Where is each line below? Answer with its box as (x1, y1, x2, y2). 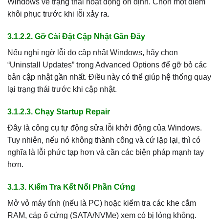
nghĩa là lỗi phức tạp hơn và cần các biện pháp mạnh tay (7, 148, 204, 156)
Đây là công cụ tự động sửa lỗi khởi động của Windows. (7, 123, 202, 132)
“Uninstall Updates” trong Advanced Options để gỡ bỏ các (7, 61, 207, 69)
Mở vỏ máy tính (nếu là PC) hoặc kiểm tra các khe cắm (7, 198, 196, 207)
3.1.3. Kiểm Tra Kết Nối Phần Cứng (7, 182, 135, 191)
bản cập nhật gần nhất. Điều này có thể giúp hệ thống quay (7, 73, 211, 82)
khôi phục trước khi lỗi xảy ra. (7, 10, 109, 19)
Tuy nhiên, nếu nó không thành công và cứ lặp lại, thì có (7, 135, 200, 144)
